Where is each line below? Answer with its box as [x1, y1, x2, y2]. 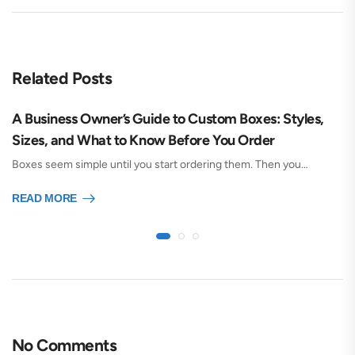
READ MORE [12, 192, 77, 205]
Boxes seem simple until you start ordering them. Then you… [12, 158, 308, 172]
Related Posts [12, 68, 113, 89]
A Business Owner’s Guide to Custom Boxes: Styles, [12, 110, 324, 128]
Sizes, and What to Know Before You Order [12, 132, 275, 150]
